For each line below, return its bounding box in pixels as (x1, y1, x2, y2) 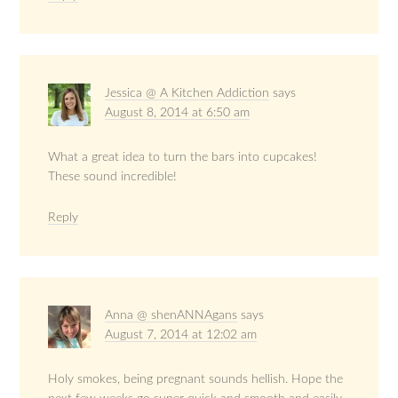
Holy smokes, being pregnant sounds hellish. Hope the (48, 373, 344, 386)
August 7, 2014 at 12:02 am (105, 329, 258, 342)
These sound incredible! (48, 171, 178, 184)
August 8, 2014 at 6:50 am (105, 107, 251, 120)
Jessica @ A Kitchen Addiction (105, 87, 270, 100)
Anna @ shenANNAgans (105, 309, 238, 322)
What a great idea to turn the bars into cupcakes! (48, 151, 318, 164)
